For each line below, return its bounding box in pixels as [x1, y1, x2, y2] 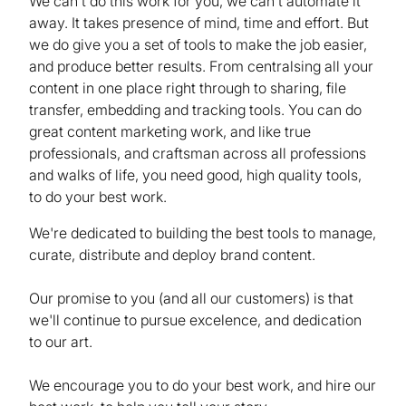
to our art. [29, 333, 92, 352]
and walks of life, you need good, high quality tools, [29, 166, 362, 185]
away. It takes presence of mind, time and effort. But [29, 14, 369, 33]
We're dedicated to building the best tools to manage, [29, 224, 376, 243]
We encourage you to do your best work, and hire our [29, 376, 376, 395]
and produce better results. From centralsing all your [29, 57, 373, 76]
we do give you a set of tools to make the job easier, [29, 35, 367, 54]
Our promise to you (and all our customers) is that [29, 289, 353, 308]
